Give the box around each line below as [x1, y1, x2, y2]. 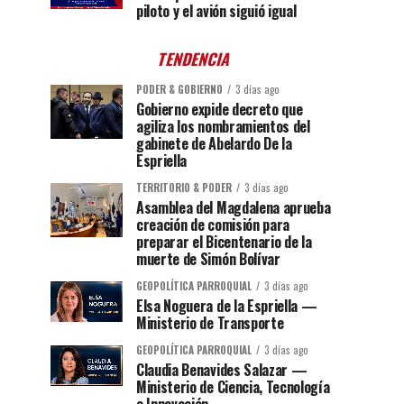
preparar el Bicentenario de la [136, 231, 312, 253]
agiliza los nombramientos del [136, 115, 310, 138]
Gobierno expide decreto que [136, 98, 303, 121]
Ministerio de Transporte [136, 312, 284, 335]
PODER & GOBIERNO [136, 82, 223, 97]
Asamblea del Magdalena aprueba [136, 197, 331, 219]
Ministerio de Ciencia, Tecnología [136, 376, 330, 399]
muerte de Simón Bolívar [136, 248, 280, 271]
